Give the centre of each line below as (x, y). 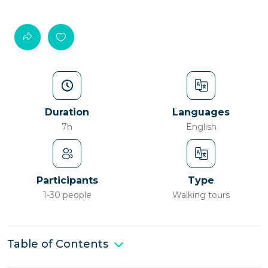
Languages (201, 112)
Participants (67, 180)
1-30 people (67, 195)
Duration (67, 112)
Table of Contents (58, 244)
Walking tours (201, 195)
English (201, 127)
